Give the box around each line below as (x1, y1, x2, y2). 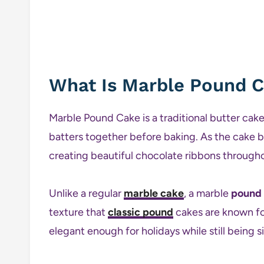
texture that (49, 205, 108, 219)
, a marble (184, 186, 231, 200)
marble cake (124, 186, 184, 200)
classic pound (108, 205, 173, 219)
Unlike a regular (49, 186, 124, 200)
